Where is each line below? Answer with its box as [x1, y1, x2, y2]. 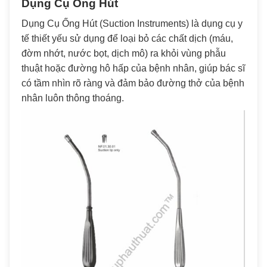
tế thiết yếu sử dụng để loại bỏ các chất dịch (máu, [21, 33, 233, 44]
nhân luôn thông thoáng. [21, 93, 124, 104]
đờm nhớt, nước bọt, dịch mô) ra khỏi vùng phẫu [21, 48, 226, 59]
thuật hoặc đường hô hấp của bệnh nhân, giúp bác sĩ [21, 63, 245, 74]
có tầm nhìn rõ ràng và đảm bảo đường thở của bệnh [21, 78, 244, 89]
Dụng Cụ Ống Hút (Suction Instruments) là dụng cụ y [21, 18, 243, 29]
